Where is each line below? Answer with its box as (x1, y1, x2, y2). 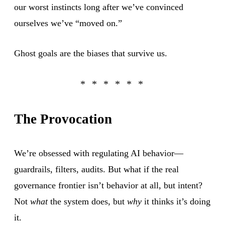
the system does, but (48, 196, 127, 206)
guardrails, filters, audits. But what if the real (14, 164, 179, 174)
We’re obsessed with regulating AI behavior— (14, 148, 183, 158)
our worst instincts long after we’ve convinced (14, 2, 183, 12)
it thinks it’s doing (142, 196, 210, 206)
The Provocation (14, 111, 112, 127)
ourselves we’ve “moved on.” (14, 18, 122, 28)
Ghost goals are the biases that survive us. (14, 48, 167, 58)
